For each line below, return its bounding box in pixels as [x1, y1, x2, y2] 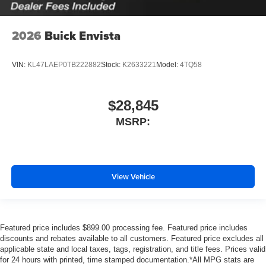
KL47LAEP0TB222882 [27, 60, 101, 69]
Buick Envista [45, 26, 121, 45]
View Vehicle [111, 170, 155, 182]
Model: [156, 60, 180, 69]
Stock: [101, 60, 122, 69]
